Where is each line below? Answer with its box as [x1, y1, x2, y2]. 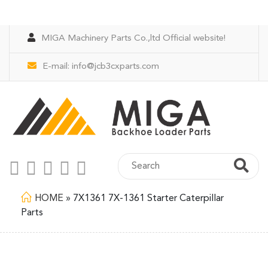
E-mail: [42, 62, 72, 71]
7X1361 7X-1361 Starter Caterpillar [73, 194, 224, 203]
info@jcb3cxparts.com [72, 62, 159, 71]
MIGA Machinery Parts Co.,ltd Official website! [41, 34, 226, 43]
